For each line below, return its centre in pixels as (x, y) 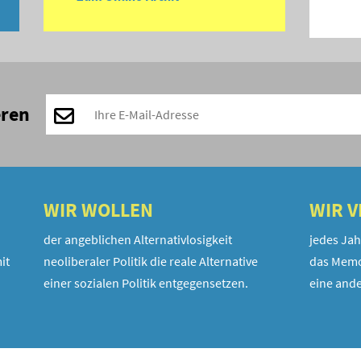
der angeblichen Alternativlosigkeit (138, 240)
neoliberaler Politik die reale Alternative (151, 261)
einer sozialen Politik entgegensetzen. (146, 283)
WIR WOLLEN (98, 210)
